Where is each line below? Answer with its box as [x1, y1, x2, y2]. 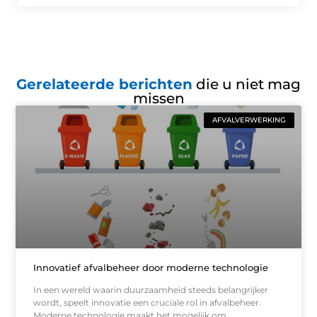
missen [132, 90, 185, 108]
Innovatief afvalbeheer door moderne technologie [33, 261, 269, 273]
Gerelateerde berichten [16, 76, 192, 93]
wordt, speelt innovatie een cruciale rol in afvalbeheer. [33, 296, 262, 308]
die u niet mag [192, 76, 301, 93]
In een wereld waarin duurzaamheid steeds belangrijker [33, 284, 269, 295]
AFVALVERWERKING [212, 115, 286, 125]
